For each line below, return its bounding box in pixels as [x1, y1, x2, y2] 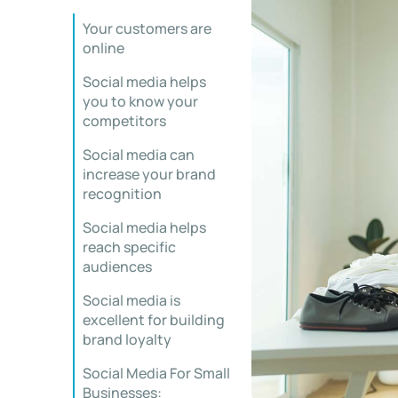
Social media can [83, 145, 195, 164]
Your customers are [83, 19, 211, 38]
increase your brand [83, 164, 216, 184]
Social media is [83, 291, 180, 310]
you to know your [83, 92, 198, 111]
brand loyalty [83, 330, 171, 349]
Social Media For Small [83, 363, 230, 383]
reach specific [83, 237, 176, 257]
